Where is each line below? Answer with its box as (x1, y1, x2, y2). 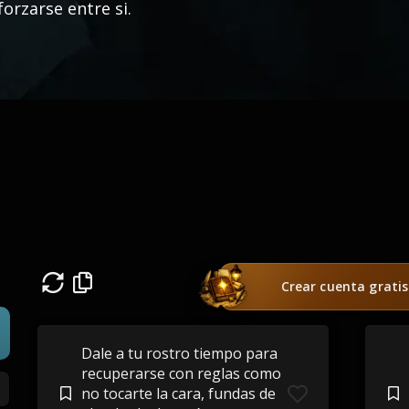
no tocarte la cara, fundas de (80, 383, 276, 404)
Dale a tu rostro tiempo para (80, 343, 278, 363)
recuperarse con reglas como (80, 363, 281, 383)
